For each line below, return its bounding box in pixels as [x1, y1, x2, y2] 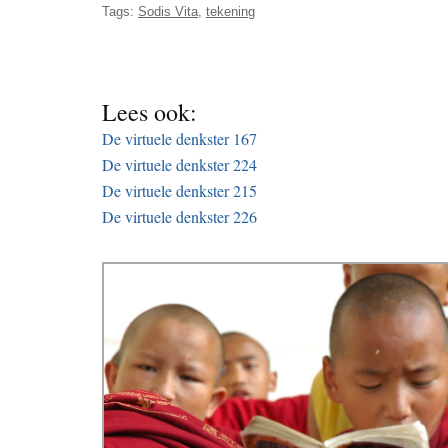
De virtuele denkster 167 [102, 128, 257, 150]
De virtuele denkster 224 [102, 154, 257, 176]
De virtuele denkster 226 [102, 206, 257, 228]
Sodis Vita [138, 4, 198, 20]
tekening [206, 4, 255, 20]
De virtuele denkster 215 [102, 180, 257, 202]
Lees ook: [102, 96, 197, 129]
